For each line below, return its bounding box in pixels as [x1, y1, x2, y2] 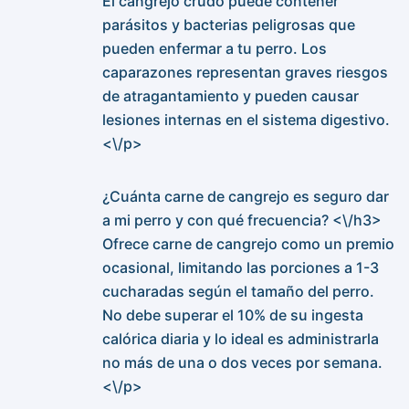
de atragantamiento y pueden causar [102, 87, 359, 106]
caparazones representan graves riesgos [102, 63, 388, 82]
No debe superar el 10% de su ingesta [102, 306, 363, 325]
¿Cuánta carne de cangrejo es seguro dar [102, 187, 389, 206]
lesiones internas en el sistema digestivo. [102, 110, 390, 130]
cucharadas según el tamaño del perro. [102, 282, 374, 301]
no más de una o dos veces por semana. [102, 353, 383, 372]
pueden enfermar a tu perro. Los [102, 39, 327, 58]
